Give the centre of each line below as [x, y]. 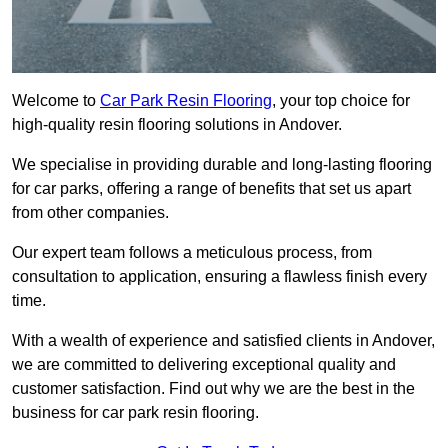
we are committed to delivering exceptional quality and [204, 365]
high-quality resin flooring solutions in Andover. [177, 125]
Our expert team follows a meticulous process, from [192, 253]
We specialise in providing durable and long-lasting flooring [222, 165]
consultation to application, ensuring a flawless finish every [219, 277]
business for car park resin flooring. [135, 413]
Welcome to [56, 101]
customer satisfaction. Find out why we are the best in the [213, 389]
